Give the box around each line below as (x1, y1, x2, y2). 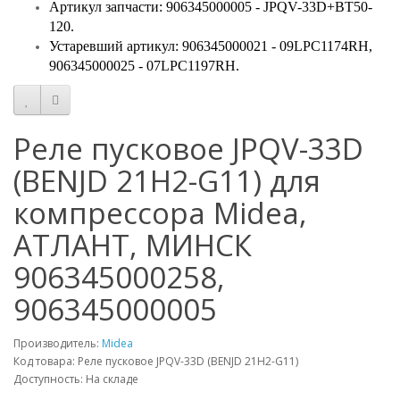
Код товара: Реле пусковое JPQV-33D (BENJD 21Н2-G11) (13, 354, 298, 370)
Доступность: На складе (13, 371, 138, 387)
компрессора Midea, (13, 193, 307, 234)
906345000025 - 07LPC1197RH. (49, 58, 239, 74)
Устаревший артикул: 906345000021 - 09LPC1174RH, (49, 38, 372, 54)
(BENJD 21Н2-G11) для (13, 161, 321, 202)
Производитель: (13, 336, 102, 352)
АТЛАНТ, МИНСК (13, 225, 252, 266)
